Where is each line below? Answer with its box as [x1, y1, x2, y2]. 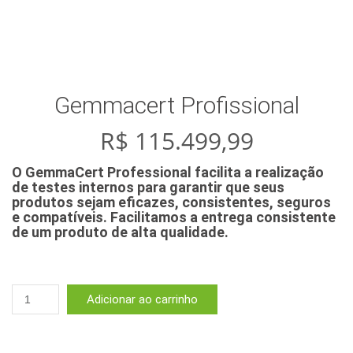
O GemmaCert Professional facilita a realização [12, 164, 324, 180]
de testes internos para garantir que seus [12, 179, 284, 195]
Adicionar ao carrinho [87, 292, 198, 307]
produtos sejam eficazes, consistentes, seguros [12, 194, 331, 210]
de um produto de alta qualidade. [12, 224, 229, 240]
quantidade [11, 318, 73, 333]
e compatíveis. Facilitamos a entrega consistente [12, 209, 336, 225]
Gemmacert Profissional [54, 91, 299, 119]
